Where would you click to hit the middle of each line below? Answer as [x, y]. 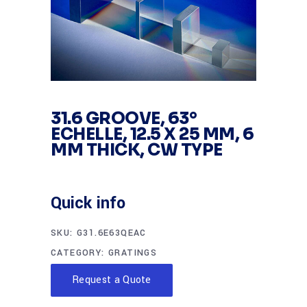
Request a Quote [112, 280]
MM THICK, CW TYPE [137, 150]
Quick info [88, 203]
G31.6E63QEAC [112, 233]
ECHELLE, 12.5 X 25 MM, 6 [152, 134]
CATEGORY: [80, 253]
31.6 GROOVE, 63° [124, 119]
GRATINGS [133, 253]
